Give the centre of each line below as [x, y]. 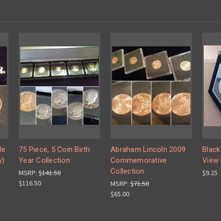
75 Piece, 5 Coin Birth [55, 150]
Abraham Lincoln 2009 [148, 150]
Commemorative [139, 161]
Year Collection [44, 161]
